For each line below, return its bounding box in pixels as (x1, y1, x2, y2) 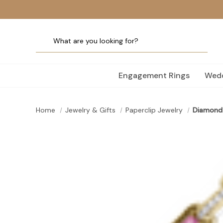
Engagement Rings (118, 70, 190, 81)
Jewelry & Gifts (65, 106, 115, 114)
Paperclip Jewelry (125, 106, 183, 114)
